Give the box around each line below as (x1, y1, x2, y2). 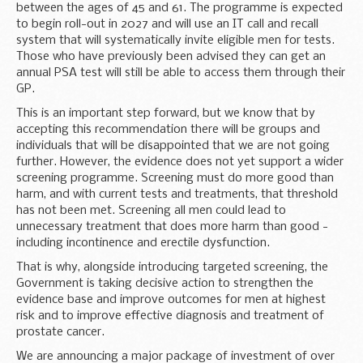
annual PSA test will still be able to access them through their (16, 66, 345, 79)
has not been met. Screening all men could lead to (16, 203, 286, 217)
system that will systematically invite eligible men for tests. (16, 33, 335, 47)
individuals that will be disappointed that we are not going (16, 139, 330, 152)
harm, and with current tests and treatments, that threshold (16, 187, 338, 201)
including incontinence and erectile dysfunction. (16, 236, 270, 250)
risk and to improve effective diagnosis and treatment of (16, 309, 324, 322)
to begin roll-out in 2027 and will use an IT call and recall (16, 17, 318, 31)
